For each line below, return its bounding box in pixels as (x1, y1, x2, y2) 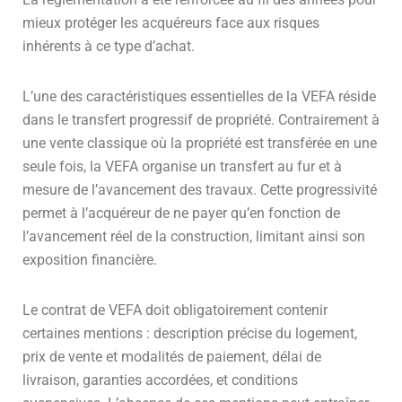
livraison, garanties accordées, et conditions (22, 371, 298, 389)
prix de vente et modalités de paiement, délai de (22, 347, 321, 365)
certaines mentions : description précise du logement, (22, 324, 357, 342)
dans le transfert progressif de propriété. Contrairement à (22, 110, 380, 128)
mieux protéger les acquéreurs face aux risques (22, 13, 319, 31)
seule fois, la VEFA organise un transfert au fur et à (22, 157, 342, 175)
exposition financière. (22, 250, 157, 268)
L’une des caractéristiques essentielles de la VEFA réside (22, 87, 376, 105)
